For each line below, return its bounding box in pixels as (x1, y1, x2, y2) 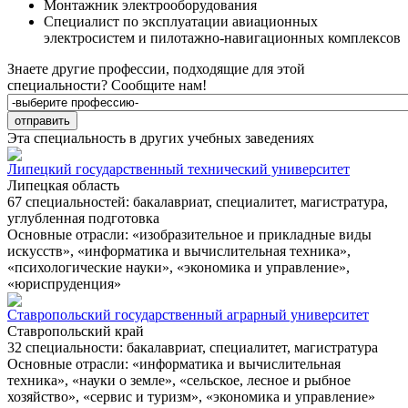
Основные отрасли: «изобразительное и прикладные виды (7, 227, 372, 243)
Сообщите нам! (111, 77, 207, 94)
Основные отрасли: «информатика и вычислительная (7, 356, 341, 372)
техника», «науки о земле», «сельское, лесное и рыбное (7, 372, 351, 389)
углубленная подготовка (7, 210, 159, 227)
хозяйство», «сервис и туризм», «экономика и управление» (7, 389, 375, 405)
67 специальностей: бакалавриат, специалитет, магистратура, (7, 194, 388, 210)
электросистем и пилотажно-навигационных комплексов (44, 30, 401, 46)
